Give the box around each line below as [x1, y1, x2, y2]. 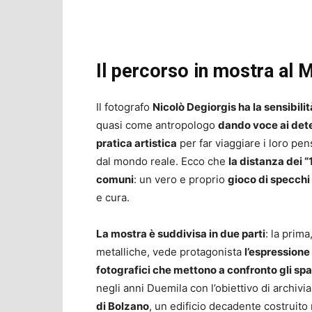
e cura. [96, 191, 130, 205]
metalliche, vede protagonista [96, 245, 244, 259]
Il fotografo [96, 100, 153, 114]
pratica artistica [96, 136, 177, 150]
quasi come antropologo [96, 118, 218, 132]
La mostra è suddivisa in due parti [96, 227, 265, 241]
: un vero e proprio [134, 173, 228, 187]
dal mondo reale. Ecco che [96, 155, 228, 169]
